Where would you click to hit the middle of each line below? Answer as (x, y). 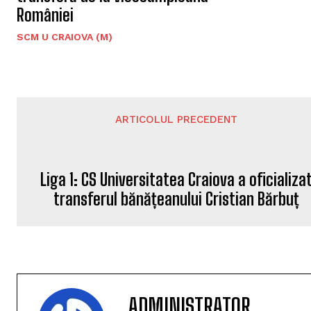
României (45, 15)
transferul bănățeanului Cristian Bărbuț (177, 219)
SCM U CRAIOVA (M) (65, 37)
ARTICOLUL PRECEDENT (177, 120)
